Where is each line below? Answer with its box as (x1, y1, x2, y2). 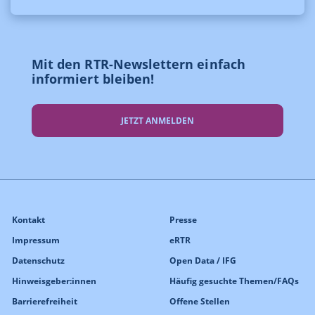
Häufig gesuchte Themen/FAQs (169, 275, 299, 287)
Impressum (12, 234, 60, 246)
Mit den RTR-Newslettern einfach (32, 56, 245, 72)
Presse (169, 214, 197, 226)
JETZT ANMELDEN (120, 114, 195, 127)
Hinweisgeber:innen (12, 275, 96, 287)
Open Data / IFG (169, 255, 236, 266)
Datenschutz (12, 255, 65, 266)
